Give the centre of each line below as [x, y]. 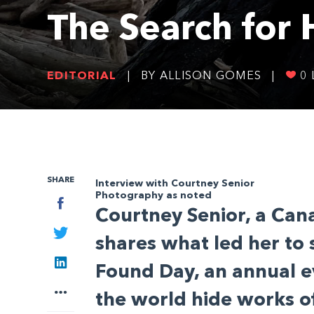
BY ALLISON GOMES [201, 76]
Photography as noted [153, 196]
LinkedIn [88, 260]
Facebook [89, 202]
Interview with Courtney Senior [175, 184]
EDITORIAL [82, 76]
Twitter [85, 231]
